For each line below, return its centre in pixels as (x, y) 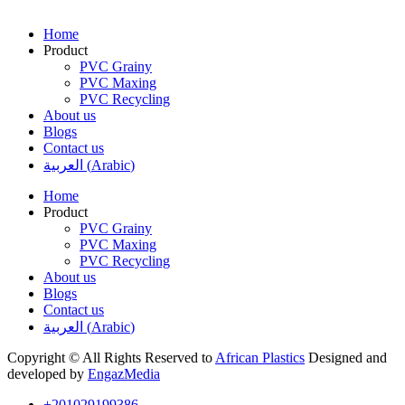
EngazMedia (124, 374)
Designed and (346, 358)
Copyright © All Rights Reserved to (111, 358)
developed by (47, 374)
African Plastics (260, 358)
